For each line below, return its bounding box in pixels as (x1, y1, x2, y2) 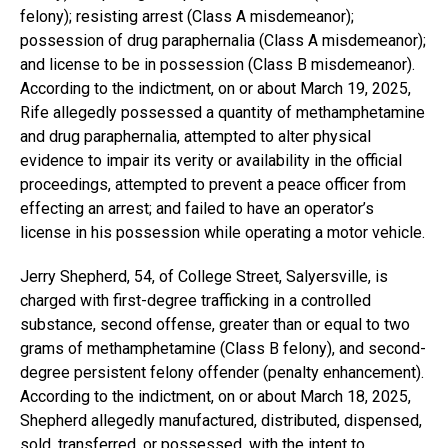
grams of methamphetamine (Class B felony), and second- (20, 339, 426, 358)
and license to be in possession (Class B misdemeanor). (20, 55, 415, 74)
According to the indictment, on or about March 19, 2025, (20, 79, 411, 98)
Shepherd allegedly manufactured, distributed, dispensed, (20, 411, 422, 430)
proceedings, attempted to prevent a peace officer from (20, 175, 406, 194)
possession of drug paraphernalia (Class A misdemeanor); (20, 31, 426, 50)
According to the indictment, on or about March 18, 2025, (20, 387, 411, 406)
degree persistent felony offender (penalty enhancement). (20, 363, 424, 382)
